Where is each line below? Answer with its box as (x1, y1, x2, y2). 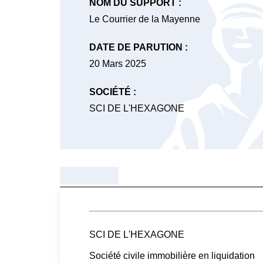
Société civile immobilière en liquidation (89, 251, 255, 261)
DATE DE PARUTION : (89, 42, 188, 52)
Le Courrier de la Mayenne (89, 14, 200, 24)
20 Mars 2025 (89, 59, 146, 69)
